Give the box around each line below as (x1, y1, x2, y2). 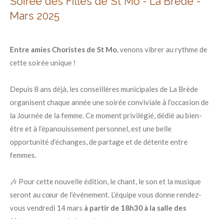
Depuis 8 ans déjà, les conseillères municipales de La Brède (10, 85, 198, 93)
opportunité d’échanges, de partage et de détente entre (10, 137, 188, 146)
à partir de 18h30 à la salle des (84, 203, 186, 212)
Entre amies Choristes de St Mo (10, 45, 117, 54)
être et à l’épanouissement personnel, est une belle (10, 124, 172, 133)
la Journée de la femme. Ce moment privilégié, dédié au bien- (10, 111, 202, 120)
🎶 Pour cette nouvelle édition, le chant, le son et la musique (10, 177, 201, 186)
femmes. (10, 151, 36, 159)
